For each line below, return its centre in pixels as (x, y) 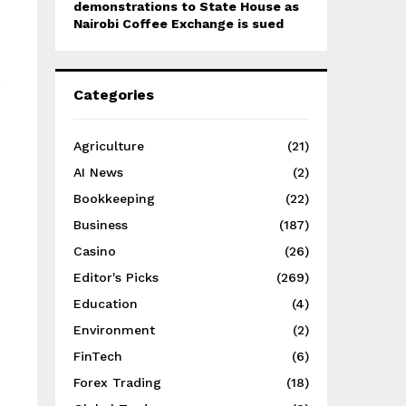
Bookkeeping (114, 198)
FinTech (98, 356)
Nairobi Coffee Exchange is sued (179, 24)
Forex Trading (117, 382)
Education (106, 304)
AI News (98, 172)
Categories (114, 95)
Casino (95, 251)
